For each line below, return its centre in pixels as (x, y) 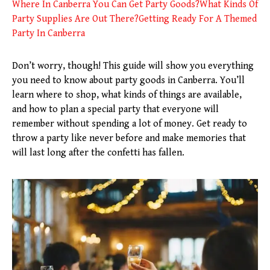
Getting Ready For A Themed (198, 19)
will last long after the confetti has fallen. (98, 153)
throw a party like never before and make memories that (129, 139)
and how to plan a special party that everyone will (115, 110)
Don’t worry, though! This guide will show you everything (133, 66)
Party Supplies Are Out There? (75, 19)
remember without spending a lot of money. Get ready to (130, 124)
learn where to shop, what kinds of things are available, (127, 95)
